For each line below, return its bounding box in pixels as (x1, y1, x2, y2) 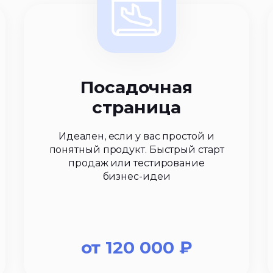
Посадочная (80, 77, 193, 97)
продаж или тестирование (68, 157, 205, 169)
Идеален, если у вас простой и (58, 130, 214, 142)
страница (92, 97, 181, 118)
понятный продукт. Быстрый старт (49, 144, 224, 155)
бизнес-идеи (102, 171, 171, 182)
